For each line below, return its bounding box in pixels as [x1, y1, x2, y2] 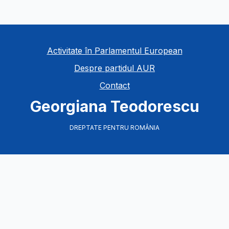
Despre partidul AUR [74, 63, 155, 74]
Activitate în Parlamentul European [47, 45, 182, 56]
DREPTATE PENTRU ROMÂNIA [70, 124, 159, 132]
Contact [99, 80, 130, 91]
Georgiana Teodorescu [30, 97, 199, 116]
